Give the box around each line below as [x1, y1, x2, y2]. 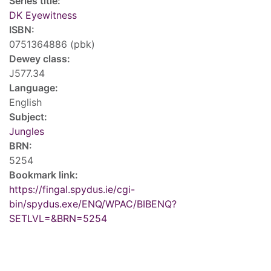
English [9, 96, 42, 109]
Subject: [9, 111, 47, 123]
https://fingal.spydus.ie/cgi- [9, 183, 135, 196]
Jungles [9, 125, 44, 138]
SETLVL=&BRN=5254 [9, 212, 107, 225]
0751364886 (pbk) [9, 38, 95, 51]
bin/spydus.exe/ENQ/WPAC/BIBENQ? [9, 198, 177, 211]
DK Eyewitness [9, 9, 77, 22]
